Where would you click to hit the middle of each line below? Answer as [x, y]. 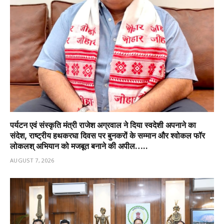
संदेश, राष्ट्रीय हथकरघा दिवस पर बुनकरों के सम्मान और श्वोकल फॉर [107, 136]
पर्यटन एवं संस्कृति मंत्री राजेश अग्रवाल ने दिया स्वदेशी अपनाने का [103, 125]
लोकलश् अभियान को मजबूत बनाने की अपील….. [79, 146]
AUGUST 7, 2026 [32, 160]
